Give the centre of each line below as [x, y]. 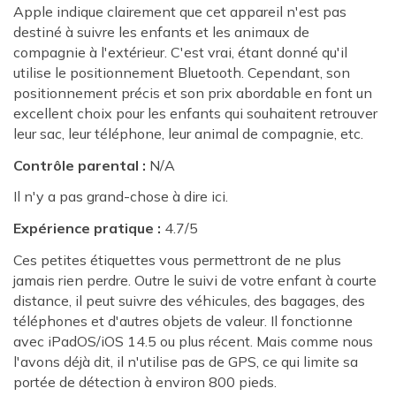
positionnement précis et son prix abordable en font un [193, 92]
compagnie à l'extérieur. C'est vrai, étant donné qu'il [180, 52]
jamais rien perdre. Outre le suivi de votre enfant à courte [195, 281]
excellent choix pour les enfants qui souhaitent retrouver [195, 113]
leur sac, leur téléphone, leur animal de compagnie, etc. [188, 133]
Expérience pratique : [87, 228]
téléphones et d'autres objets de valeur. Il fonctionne [183, 321]
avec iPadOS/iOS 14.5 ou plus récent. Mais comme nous [193, 342]
